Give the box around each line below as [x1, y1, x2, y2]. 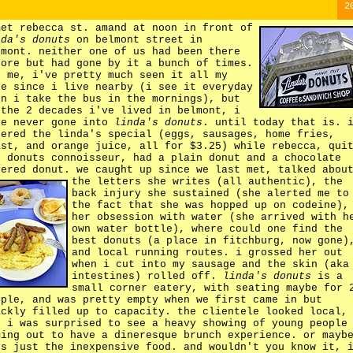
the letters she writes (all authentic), [72, 175, 324, 188]
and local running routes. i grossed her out [72, 246, 343, 258]
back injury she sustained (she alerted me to [72, 187, 349, 199]
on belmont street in [70, 33, 203, 46]
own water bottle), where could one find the [72, 222, 343, 235]
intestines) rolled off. [72, 269, 223, 282]
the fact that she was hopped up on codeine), [72, 199, 349, 211]
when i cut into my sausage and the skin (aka [72, 258, 349, 270]
